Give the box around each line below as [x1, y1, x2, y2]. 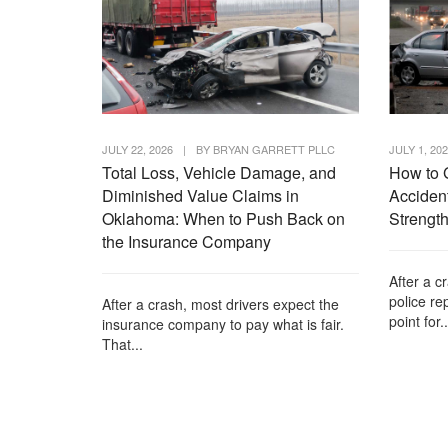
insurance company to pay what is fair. [102, 313, 344, 334]
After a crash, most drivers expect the [102, 293, 339, 314]
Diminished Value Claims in [102, 183, 299, 207]
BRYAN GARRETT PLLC [213, 140, 335, 157]
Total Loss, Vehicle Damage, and [102, 160, 336, 184]
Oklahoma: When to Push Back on [102, 206, 345, 230]
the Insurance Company [102, 229, 271, 253]
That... [102, 333, 143, 354]
